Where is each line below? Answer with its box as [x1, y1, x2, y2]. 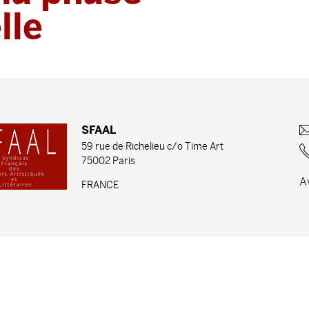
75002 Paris [81, 156, 135, 167]
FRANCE [81, 180, 119, 191]
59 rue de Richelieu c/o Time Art [81, 141, 223, 152]
